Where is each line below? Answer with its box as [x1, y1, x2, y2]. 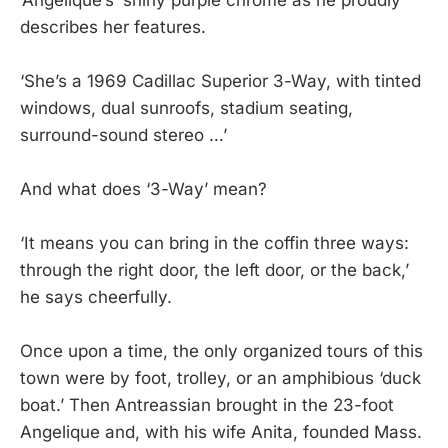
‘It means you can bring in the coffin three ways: [20, 233, 409, 254]
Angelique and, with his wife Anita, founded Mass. [20, 422, 422, 443]
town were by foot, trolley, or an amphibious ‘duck [20, 368, 421, 389]
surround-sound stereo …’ [20, 124, 227, 145]
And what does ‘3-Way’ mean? [20, 179, 267, 200]
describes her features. [20, 16, 206, 37]
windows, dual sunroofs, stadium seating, [20, 97, 353, 118]
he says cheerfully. [20, 287, 172, 308]
